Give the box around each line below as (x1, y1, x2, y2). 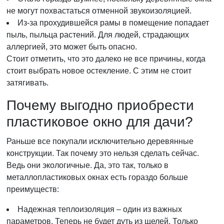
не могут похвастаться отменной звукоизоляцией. (6, 6, 191, 15)
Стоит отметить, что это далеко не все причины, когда (6, 54, 205, 63)
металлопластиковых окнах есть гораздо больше (6, 173, 188, 181)
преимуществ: (6, 185, 59, 193)
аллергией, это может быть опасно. (6, 42, 137, 51)
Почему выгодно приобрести (6, 97, 194, 113)
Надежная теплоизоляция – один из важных (17, 205, 182, 213)
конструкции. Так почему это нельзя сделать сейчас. (6, 149, 199, 157)
